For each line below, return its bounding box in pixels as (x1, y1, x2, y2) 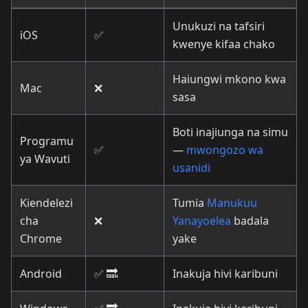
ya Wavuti (20, 151, 70, 166)
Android (20, 265, 62, 281)
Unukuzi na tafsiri (173, 18, 265, 34)
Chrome (20, 230, 62, 246)
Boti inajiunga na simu (173, 124, 288, 140)
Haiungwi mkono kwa (173, 71, 286, 87)
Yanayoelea (173, 212, 231, 228)
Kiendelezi (20, 195, 73, 210)
